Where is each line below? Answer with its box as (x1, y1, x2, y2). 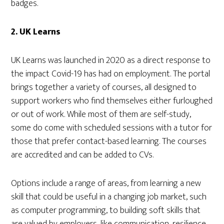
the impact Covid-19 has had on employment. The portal (11, 66, 210, 81)
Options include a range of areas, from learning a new (11, 176, 201, 191)
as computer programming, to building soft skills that (11, 203, 201, 218)
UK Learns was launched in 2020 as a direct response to (11, 53, 211, 68)
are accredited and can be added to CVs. (11, 147, 154, 162)
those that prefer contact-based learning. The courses (11, 134, 207, 149)
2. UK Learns (11, 24, 61, 39)
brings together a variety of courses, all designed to (11, 80, 197, 95)
